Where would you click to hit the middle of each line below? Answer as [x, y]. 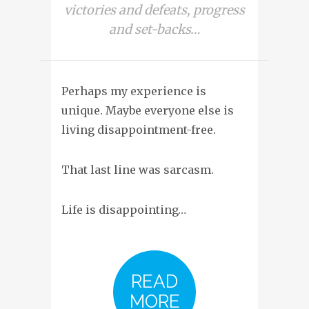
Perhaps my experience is [134, 91]
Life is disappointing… [124, 209]
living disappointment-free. [139, 129]
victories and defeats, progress [154, 10]
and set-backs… [154, 29]
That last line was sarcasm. [138, 169]
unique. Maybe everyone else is [148, 110]
